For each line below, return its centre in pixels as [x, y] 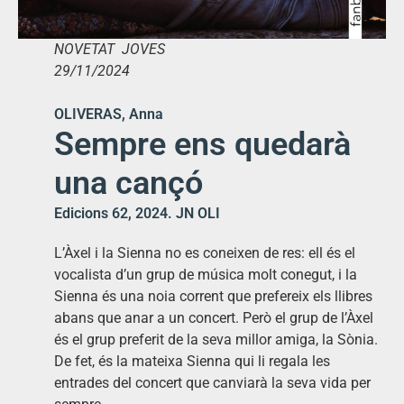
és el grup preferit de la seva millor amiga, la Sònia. [216, 339]
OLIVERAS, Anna [109, 114]
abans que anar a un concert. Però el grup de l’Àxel [214, 317]
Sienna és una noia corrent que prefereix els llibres [213, 296]
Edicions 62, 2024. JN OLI [137, 213]
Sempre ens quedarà [202, 144]
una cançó [129, 183]
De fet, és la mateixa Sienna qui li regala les [192, 361]
